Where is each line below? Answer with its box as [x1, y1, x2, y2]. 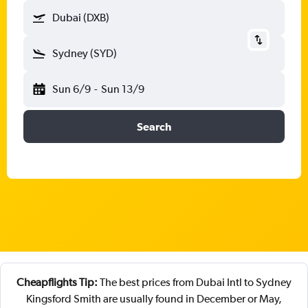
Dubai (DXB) [52, 11, 109, 24]
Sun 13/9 [100, 82, 144, 96]
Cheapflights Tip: [16, 276, 98, 289]
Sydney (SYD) [52, 47, 117, 60]
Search [137, 120, 171, 133]
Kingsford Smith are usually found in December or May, [26, 292, 282, 305]
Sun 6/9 [52, 82, 91, 96]
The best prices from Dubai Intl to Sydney [98, 276, 291, 289]
